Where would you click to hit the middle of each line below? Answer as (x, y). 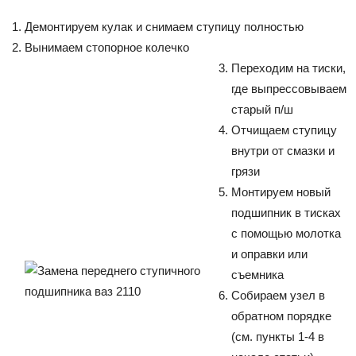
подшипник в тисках (286, 212)
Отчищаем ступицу (284, 130)
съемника (257, 274)
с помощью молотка (286, 233)
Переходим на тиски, (288, 68)
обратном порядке (281, 315)
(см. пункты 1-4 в (278, 336)
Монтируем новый (281, 192)
